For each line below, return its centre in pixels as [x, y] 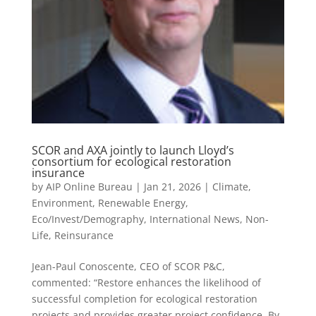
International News [194, 219]
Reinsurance [84, 235]
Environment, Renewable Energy [108, 202]
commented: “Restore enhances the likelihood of [146, 282]
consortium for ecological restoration [131, 161]
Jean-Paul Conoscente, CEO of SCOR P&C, [128, 266]
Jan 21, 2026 [172, 186]
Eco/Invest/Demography [87, 219]
